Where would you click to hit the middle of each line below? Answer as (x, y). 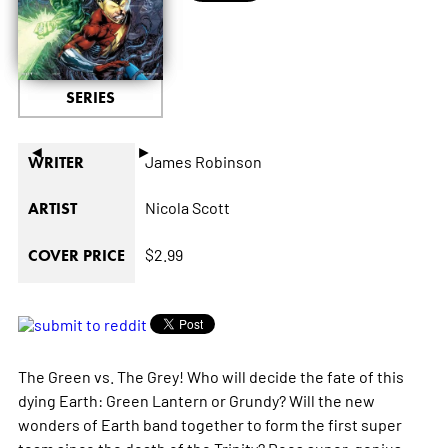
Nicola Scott (187, 206)
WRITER (55, 162)
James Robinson (203, 160)
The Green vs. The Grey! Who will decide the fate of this (210, 375)
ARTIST (52, 208)
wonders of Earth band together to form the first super (209, 423)
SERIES (90, 97)
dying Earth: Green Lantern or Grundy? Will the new (196, 399)
